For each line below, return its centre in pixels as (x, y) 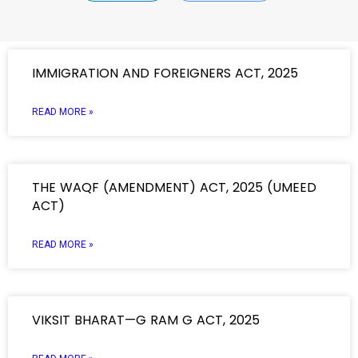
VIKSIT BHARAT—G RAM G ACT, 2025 (146, 320)
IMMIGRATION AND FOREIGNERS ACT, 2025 (165, 73)
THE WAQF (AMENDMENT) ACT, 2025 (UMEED (174, 187)
